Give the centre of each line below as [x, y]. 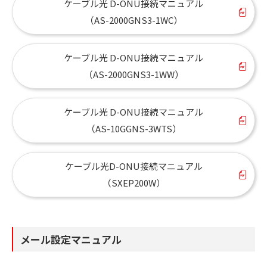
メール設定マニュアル [71, 239]
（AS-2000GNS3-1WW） [133, 74]
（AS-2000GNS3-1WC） [133, 20]
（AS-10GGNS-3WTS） [133, 128]
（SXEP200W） [133, 182]
